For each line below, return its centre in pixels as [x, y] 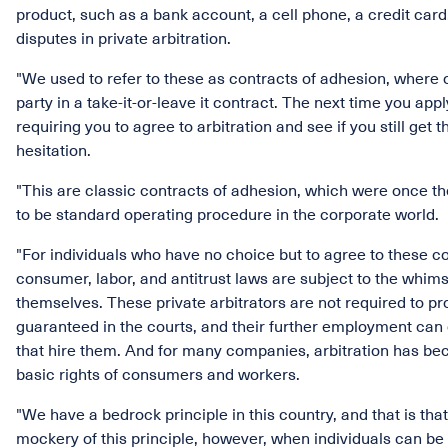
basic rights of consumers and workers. [158, 375]
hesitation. [53, 151]
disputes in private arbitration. [123, 39]
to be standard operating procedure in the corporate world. [227, 215]
